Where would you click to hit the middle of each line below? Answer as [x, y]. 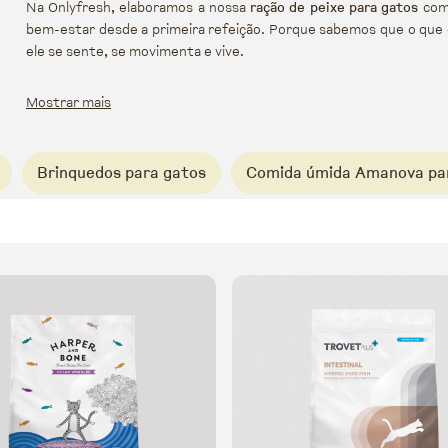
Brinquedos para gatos [122, 173]
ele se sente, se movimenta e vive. [135, 51]
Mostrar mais [68, 102]
